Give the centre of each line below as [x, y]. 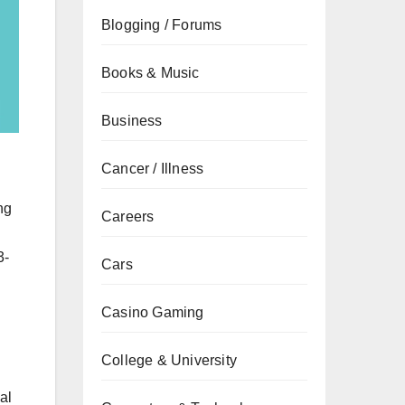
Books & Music [151, 73]
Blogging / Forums [162, 25]
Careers [128, 217]
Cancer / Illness [153, 169]
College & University [169, 360]
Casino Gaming [153, 312]
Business [132, 121]
